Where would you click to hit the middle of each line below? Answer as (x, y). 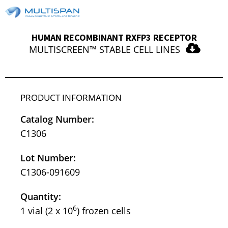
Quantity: (41, 197)
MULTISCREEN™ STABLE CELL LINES (105, 50)
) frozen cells (104, 211)
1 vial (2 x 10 (47, 211)
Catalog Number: (57, 119)
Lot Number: (48, 158)
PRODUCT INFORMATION (71, 98)
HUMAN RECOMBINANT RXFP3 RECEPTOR (114, 38)
